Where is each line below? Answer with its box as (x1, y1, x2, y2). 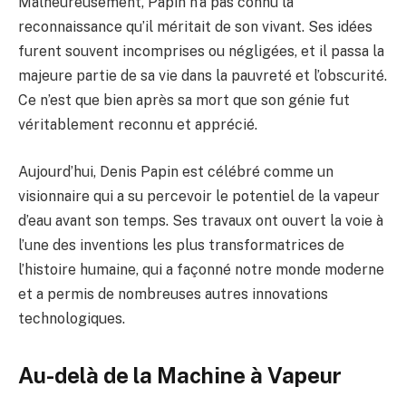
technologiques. (18, 309, 125, 327)
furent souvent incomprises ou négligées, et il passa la (18, 43, 384, 61)
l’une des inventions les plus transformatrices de (18, 236, 344, 254)
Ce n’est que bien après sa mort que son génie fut (18, 92, 350, 110)
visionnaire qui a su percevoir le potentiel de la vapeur (18, 187, 380, 205)
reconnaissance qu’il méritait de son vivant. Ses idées (18, 18, 372, 36)
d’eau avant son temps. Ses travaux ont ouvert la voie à (18, 211, 383, 229)
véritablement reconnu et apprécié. (18, 116, 257, 134)
